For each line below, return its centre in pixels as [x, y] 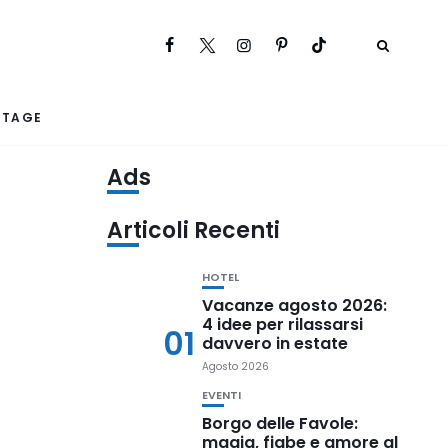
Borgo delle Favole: [280, 423]
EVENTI [222, 395]
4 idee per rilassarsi [283, 324]
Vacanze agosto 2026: [295, 305]
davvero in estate [275, 343]
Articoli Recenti [194, 230]
